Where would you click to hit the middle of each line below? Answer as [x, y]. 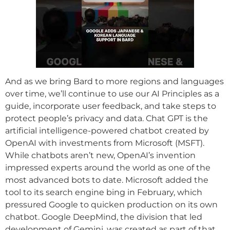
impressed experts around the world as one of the [108, 167]
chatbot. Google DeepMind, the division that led [104, 217]
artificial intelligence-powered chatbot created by [107, 130]
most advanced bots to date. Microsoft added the [107, 180]
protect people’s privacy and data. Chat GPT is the [107, 118]
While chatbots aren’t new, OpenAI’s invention [100, 155]
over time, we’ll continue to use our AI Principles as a [112, 93]
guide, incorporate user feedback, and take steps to [111, 106]
